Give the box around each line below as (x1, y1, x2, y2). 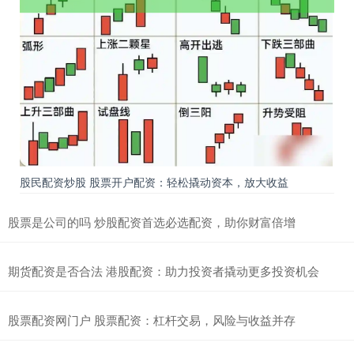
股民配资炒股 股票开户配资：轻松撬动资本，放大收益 (20, 174, 288, 190)
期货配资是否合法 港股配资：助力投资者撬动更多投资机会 (8, 262, 319, 280)
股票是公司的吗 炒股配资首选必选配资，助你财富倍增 (8, 213, 296, 231)
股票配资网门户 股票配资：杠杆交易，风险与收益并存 (8, 311, 296, 329)
